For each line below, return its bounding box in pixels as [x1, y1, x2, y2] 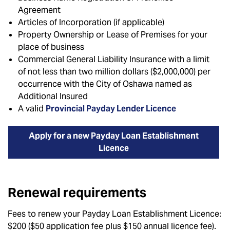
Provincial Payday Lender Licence [46, 103, 176, 114]
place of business [18, 42, 84, 52]
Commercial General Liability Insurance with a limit [18, 54, 209, 65]
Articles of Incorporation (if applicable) [18, 17, 164, 28]
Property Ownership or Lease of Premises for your [18, 29, 207, 40]
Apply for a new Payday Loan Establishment [29, 130, 199, 141]
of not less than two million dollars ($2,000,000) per [18, 66, 210, 77]
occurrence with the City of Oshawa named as [18, 79, 192, 89]
